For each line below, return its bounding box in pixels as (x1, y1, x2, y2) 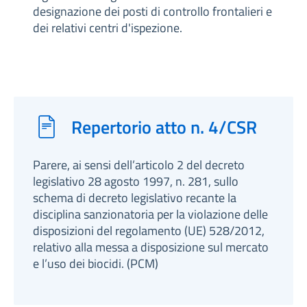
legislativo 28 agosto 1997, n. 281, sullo (33, 172, 238, 191)
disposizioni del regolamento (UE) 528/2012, (33, 221, 265, 240)
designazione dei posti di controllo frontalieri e (33, 2, 272, 21)
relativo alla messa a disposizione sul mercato (33, 238, 269, 256)
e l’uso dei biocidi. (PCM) (33, 254, 158, 273)
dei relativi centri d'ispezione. (33, 19, 182, 37)
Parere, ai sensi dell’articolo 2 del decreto (33, 156, 245, 174)
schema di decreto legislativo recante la (33, 188, 236, 207)
